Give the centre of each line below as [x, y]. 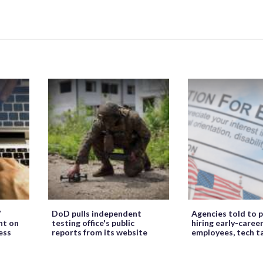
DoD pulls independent [97, 213]
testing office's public [93, 222]
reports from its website [100, 232]
